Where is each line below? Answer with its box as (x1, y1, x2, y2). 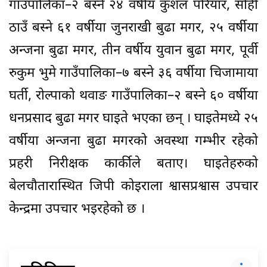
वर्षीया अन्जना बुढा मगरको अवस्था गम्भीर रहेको (9, 132, 258, 150)
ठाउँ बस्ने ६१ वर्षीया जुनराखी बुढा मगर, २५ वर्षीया (9, 19, 258, 37)
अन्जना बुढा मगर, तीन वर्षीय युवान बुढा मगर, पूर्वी (9, 42, 258, 60)
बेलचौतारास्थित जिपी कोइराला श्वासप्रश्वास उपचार (9, 178, 258, 195)
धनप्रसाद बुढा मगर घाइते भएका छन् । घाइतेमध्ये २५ (9, 110, 258, 128)
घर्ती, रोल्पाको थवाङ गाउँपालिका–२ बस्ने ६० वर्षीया (9, 87, 258, 105)
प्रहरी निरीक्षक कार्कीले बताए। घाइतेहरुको (9, 155, 258, 173)
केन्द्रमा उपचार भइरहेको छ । (9, 200, 145, 218)
